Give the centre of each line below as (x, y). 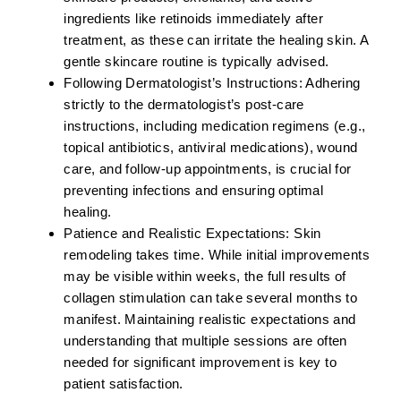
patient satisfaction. (124, 384)
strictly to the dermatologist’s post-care (184, 105)
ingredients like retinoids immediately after (193, 19)
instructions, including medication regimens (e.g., (215, 126)
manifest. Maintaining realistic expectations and (210, 320)
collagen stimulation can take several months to (211, 298)
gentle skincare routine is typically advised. (196, 62)
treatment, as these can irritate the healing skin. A (216, 40)
